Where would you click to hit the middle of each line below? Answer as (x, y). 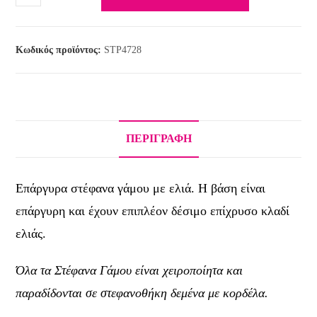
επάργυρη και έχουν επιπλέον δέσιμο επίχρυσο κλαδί (153, 211)
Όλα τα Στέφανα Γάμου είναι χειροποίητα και (129, 270)
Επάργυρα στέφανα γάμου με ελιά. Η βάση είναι (141, 188)
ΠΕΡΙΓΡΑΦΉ (158, 138)
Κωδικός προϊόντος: (60, 50)
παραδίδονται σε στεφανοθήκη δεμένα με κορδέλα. (142, 293)
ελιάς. (31, 233)
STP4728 (123, 50)
